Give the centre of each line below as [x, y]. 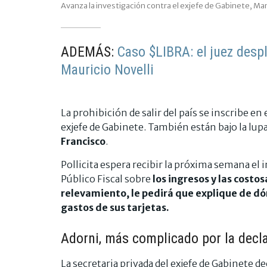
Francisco [83, 142]
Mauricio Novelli [107, 70]
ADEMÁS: [89, 52]
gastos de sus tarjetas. [115, 208]
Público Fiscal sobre [107, 179]
